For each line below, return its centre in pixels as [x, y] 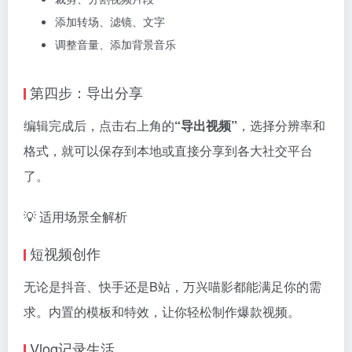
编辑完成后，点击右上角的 [99, 125]
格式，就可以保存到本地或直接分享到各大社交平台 [168, 150]
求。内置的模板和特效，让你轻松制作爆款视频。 [162, 312]
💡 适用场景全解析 [75, 216]
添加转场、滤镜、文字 [110, 21]
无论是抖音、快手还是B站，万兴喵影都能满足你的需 [172, 286]
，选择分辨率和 [281, 125]
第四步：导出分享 [86, 92]
